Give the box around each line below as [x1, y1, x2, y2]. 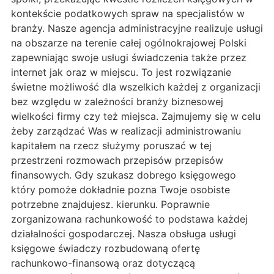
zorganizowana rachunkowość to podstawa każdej [11, 212, 248, 225]
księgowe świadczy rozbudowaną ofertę [11, 242, 200, 254]
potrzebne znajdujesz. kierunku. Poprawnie [11, 198, 210, 210]
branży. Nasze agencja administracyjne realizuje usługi [11, 21, 263, 34]
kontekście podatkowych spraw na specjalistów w [11, 7, 245, 20]
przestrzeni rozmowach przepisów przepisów [11, 154, 223, 166]
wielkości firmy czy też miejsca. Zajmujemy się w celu [11, 109, 261, 122]
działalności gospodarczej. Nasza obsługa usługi [11, 227, 236, 240]
